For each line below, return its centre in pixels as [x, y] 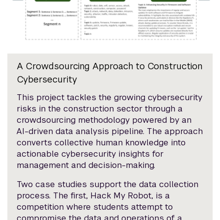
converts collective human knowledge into [101, 142]
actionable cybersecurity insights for [90, 153]
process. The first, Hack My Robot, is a [94, 195]
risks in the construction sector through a [100, 108]
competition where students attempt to [95, 206]
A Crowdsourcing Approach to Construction [110, 66]
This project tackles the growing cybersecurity [110, 97]
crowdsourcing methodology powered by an [104, 120]
